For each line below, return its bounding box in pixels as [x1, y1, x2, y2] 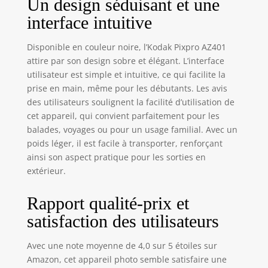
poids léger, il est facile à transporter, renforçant [26, 137, 223, 149]
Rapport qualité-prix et [26, 193, 189, 213]
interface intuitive [26, 12, 152, 32]
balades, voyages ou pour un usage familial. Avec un [26, 123, 237, 135]
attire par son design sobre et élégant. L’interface [26, 54, 224, 66]
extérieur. [26, 165, 66, 176]
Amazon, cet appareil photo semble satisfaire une [26, 253, 227, 265]
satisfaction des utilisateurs [26, 211, 219, 231]
